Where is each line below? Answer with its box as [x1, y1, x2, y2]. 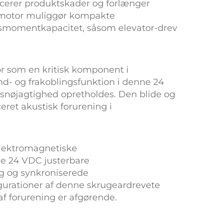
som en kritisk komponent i [7, 64, 129, 75]
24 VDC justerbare [8, 155, 89, 166]
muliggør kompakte [26, 10, 115, 21]
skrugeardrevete [87, 180, 160, 191]
